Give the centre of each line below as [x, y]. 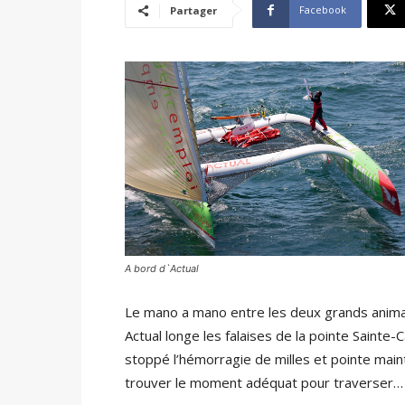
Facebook [323, 9]
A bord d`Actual [162, 268]
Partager [193, 10]
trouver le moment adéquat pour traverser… [264, 382]
